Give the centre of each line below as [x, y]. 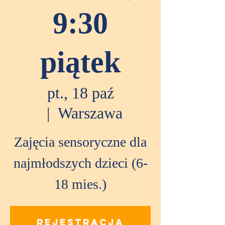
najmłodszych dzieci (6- [80, 164]
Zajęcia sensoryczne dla [80, 143]
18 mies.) [80, 185]
